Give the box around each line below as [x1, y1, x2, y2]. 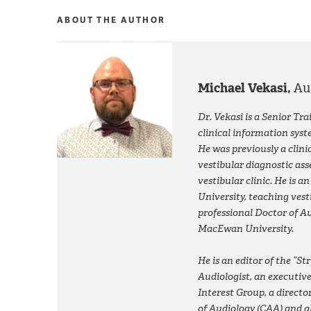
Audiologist [198, 270, 251, 284]
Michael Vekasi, [198, 80, 294, 97]
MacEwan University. [198, 222, 294, 236]
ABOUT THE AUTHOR [57, 14, 166, 26]
